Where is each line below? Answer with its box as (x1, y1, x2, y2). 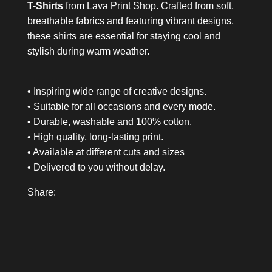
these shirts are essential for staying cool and (27, 30, 220, 41)
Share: (27, 186, 56, 197)
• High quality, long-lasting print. (27, 131, 163, 142)
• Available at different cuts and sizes (27, 146, 185, 157)
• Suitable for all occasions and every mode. (27, 101, 216, 112)
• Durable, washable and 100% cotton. (27, 116, 192, 127)
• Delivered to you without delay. (27, 161, 165, 172)
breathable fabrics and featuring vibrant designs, (27, 15, 234, 26)
